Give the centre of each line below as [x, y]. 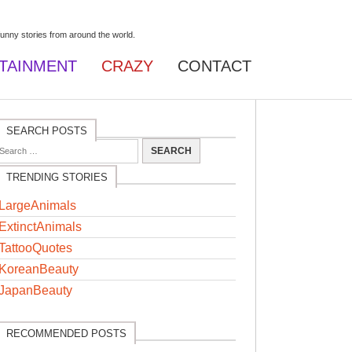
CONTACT [215, 66]
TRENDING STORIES [57, 178]
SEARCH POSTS [46, 131]
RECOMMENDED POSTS [66, 334]
